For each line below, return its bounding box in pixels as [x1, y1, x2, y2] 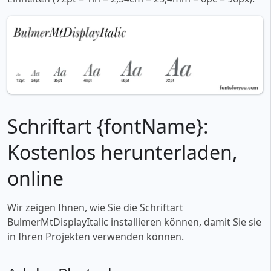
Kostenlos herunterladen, [7, 139, 238, 165]
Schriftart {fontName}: [7, 113, 209, 139]
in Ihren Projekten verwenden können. [7, 229, 184, 243]
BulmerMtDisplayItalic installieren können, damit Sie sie [7, 215, 261, 229]
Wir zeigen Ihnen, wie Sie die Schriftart [7, 200, 183, 214]
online [7, 165, 64, 191]
